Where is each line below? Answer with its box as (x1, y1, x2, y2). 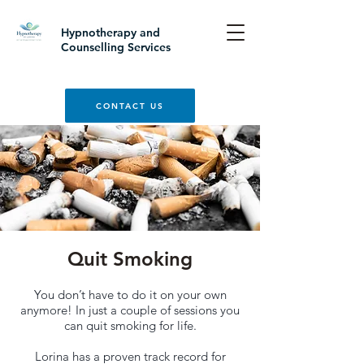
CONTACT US (96, 100, 164, 111)
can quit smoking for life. (63, 318, 197, 333)
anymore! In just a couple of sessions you (20, 302, 240, 318)
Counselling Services (61, 40, 171, 54)
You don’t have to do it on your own (33, 287, 227, 302)
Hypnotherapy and (61, 25, 160, 40)
